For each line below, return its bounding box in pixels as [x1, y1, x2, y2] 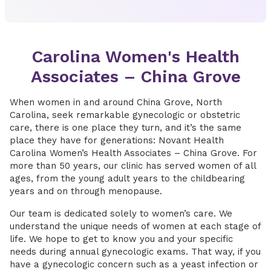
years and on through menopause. [10, 186, 162, 197]
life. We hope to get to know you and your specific [10, 233, 233, 244]
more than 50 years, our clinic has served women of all [10, 160, 256, 171]
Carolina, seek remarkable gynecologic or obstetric [10, 109, 240, 120]
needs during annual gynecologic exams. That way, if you [10, 246, 261, 257]
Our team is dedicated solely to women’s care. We [10, 208, 232, 219]
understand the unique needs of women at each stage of [10, 221, 261, 232]
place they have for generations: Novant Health [10, 135, 224, 146]
